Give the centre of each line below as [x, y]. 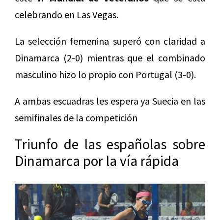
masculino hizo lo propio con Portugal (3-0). [105, 75]
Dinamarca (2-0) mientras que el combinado [110, 58]
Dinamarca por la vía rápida [97, 161]
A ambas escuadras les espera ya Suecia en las [110, 101]
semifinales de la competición [76, 118]
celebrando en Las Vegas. [67, 15]
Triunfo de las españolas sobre [110, 144]
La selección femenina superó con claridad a [110, 41]
